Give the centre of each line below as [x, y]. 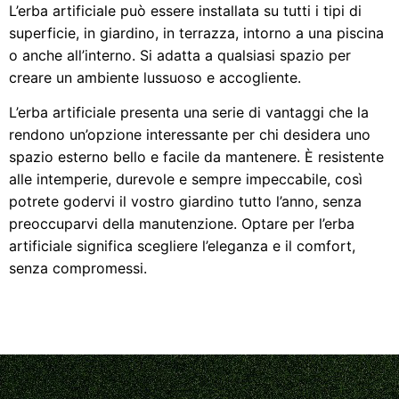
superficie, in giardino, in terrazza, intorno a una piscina [196, 33]
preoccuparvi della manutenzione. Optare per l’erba [182, 223]
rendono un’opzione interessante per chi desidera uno [190, 134]
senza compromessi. [78, 268]
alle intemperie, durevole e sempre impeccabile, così [186, 179]
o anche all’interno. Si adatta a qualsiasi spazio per [180, 55]
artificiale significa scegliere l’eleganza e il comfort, [182, 245]
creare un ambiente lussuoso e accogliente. [155, 77]
